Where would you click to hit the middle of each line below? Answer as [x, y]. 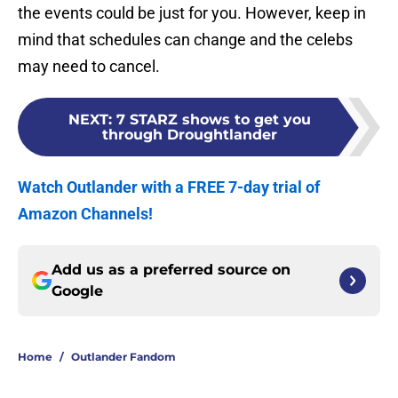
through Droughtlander [189, 135]
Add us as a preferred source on [171, 270]
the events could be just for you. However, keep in [192, 13]
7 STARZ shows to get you [213, 120]
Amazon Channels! [85, 214]
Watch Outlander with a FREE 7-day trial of [169, 187]
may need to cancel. [89, 67]
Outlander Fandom [123, 357]
